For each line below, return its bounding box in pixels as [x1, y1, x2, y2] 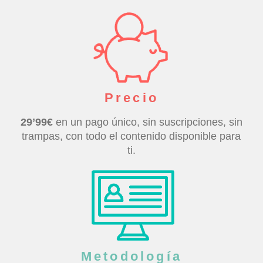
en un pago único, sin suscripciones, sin [52, 116, 242, 128]
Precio [104, 90, 159, 105]
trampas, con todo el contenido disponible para [22, 130, 241, 142]
